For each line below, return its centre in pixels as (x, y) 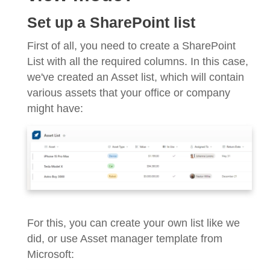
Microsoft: (51, 254)
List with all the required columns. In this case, (138, 61)
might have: (55, 108)
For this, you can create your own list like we (133, 223)
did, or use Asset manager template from (125, 238)
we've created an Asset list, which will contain (136, 77)
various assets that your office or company (129, 93)
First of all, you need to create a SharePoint (131, 46)
